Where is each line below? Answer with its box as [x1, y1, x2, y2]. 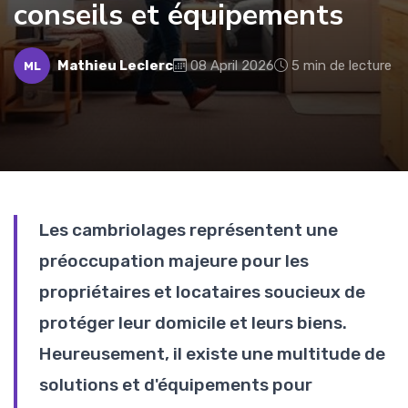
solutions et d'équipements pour [39, 374, 312, 395]
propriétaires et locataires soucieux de [39, 281, 365, 302]
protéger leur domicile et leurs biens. [39, 312, 347, 333]
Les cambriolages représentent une [39, 219, 338, 240]
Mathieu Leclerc [57, 57, 173, 74]
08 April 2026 [190, 57, 274, 74]
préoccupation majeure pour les [39, 250, 309, 271]
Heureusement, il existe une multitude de [39, 343, 385, 364]
